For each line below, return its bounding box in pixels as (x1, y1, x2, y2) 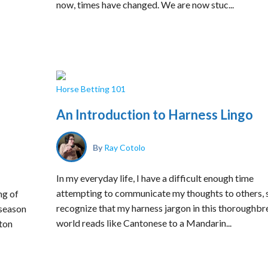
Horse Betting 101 (56, 84, 126, 94)
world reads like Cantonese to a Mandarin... (56, 217, 232, 229)
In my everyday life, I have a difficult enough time (56, 172, 254, 184)
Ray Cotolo (104, 142, 145, 152)
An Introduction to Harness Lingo (56, 106, 253, 123)
